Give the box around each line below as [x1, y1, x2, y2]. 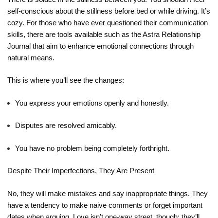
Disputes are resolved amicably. [15, 121, 117, 130]
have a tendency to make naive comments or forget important [7, 200, 202, 209]
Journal [7, 41, 31, 50]
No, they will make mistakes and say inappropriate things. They [7, 189, 208, 198]
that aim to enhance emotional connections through [31, 41, 194, 50]
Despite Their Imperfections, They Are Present [7, 166, 154, 175]
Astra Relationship [143, 30, 200, 38]
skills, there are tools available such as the [7, 30, 143, 38]
